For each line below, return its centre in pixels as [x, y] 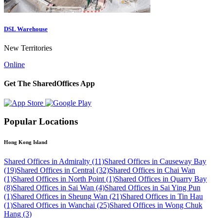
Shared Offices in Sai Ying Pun [153, 188]
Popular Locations [41, 122]
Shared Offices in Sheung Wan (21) [67, 197]
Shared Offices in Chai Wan [152, 170]
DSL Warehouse [26, 29]
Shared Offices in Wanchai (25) [61, 205]
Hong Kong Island [26, 142]
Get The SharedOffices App [49, 84]
